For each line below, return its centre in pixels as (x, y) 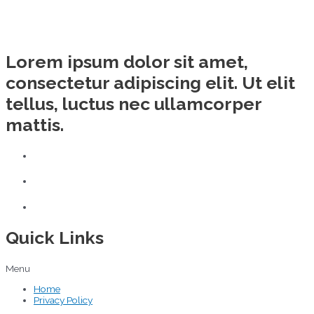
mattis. (35, 124)
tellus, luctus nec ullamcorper (134, 103)
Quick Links (55, 237)
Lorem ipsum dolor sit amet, (127, 61)
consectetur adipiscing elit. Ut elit (150, 82)
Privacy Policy (63, 300)
